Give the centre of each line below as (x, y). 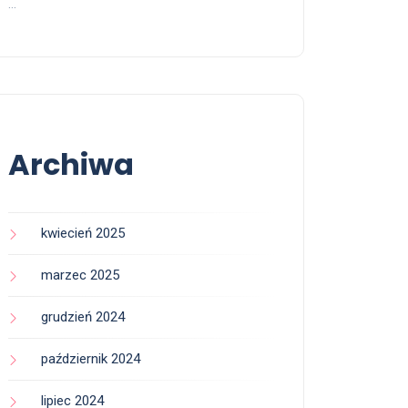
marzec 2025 (80, 275)
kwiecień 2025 (83, 234)
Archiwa (71, 165)
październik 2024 (91, 359)
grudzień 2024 (83, 317)
